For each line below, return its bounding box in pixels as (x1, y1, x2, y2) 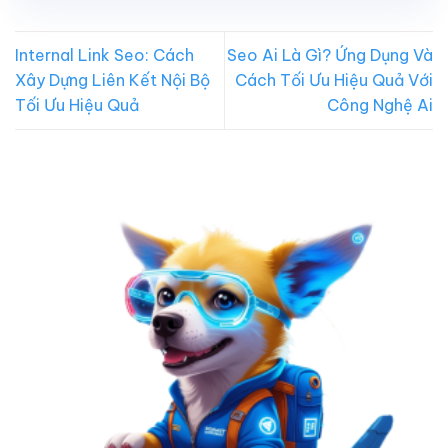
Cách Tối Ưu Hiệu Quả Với (235, 70, 433, 91)
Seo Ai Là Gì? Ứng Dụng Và (227, 45, 433, 66)
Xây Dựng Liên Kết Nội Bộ (15, 70, 210, 91)
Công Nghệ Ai (327, 95, 433, 116)
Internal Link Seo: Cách (15, 45, 194, 66)
